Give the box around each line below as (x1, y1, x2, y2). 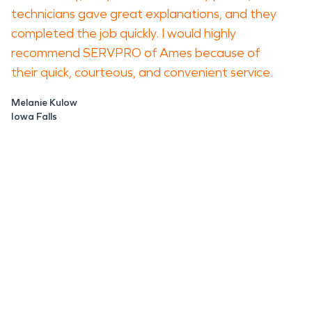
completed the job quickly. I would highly (11, 26, 236, 41)
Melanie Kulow (11, 97, 77, 109)
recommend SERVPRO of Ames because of (11, 45, 260, 61)
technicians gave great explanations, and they (11, 6, 276, 22)
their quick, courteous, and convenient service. (11, 65, 276, 80)
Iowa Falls (11, 111, 57, 123)
